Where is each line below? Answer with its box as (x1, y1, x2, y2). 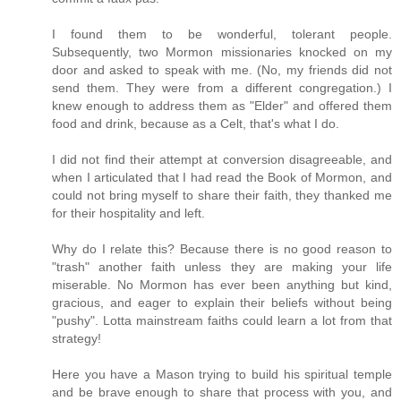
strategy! (52, 331, 101, 346)
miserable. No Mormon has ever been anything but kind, (52, 277, 392, 293)
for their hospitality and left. (52, 206, 205, 221)
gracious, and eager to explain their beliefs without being (52, 295, 392, 311)
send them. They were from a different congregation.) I (52, 81, 392, 96)
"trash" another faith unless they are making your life (52, 260, 392, 275)
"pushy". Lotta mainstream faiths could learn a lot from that (52, 313, 392, 328)
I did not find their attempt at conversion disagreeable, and (52, 152, 392, 167)
